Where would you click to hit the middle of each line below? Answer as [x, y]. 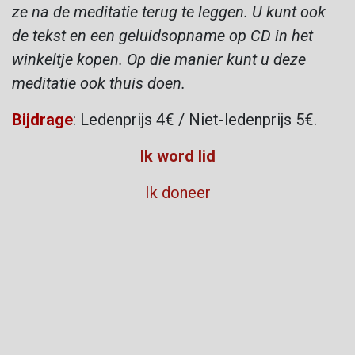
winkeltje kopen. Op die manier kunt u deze [159, 59]
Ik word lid [177, 156]
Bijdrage [42, 119]
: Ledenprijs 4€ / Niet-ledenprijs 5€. [195, 119]
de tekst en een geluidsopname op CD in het [162, 35]
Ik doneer [177, 192]
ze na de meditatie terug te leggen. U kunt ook [169, 11]
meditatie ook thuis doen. [101, 83]
